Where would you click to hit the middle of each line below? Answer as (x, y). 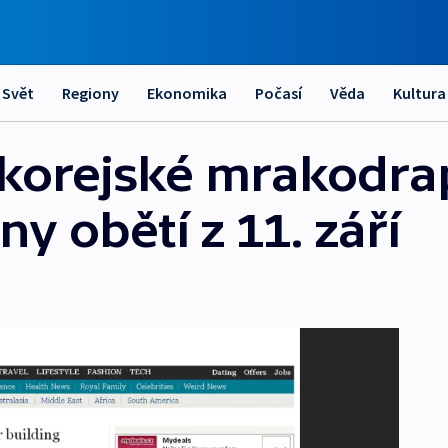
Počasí (278, 93)
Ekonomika (187, 93)
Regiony (90, 93)
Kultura (419, 93)
